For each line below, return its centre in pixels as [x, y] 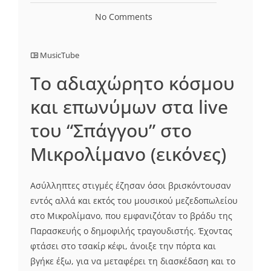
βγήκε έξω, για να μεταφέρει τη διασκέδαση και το [133, 261]
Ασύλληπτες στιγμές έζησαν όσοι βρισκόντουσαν [131, 185]
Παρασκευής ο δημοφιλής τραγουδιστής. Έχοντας [131, 230]
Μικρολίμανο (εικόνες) [128, 154]
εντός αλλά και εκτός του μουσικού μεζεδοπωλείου [134, 200]
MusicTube [60, 55]
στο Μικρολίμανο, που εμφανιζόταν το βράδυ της [131, 215]
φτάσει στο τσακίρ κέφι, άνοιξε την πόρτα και [123, 246]
